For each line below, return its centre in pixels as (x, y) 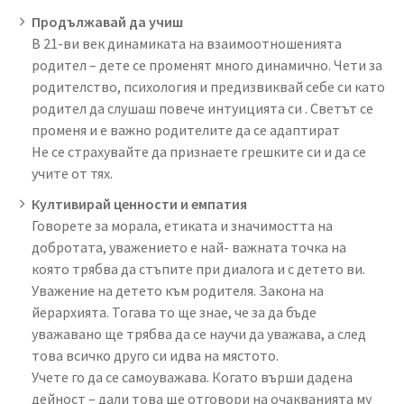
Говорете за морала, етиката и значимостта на (182, 225)
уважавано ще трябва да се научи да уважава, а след (199, 333)
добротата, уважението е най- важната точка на (189, 247)
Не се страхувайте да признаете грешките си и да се (199, 151)
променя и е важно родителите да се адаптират (186, 129)
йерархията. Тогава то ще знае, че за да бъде (174, 312)
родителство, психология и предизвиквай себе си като (208, 86)
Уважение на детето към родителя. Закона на (178, 290)
